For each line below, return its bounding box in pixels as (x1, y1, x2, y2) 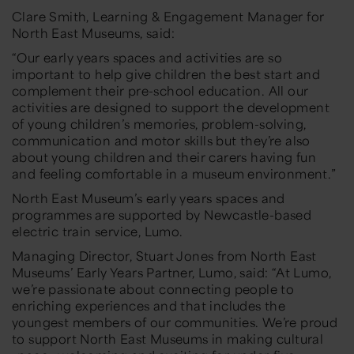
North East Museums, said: (12, 24, 175, 41)
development (247, 98, 330, 115)
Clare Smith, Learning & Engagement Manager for (12, 7, 325, 24)
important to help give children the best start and (12, 65, 320, 82)
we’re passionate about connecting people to (12, 280, 295, 297)
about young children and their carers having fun (12, 148, 317, 165)
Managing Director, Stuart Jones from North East (12, 247, 317, 264)
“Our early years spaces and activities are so (12, 48, 282, 66)
